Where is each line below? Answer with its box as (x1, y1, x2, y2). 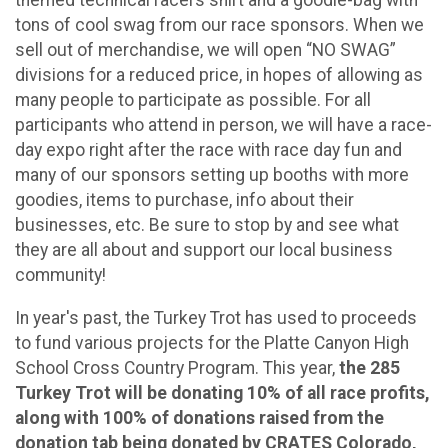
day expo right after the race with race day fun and (15, 140, 402, 161)
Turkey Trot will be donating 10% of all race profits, (15, 382, 430, 403)
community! (15, 265, 106, 286)
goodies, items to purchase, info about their (15, 190, 354, 211)
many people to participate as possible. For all (15, 90, 371, 111)
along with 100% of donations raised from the (15, 407, 384, 428)
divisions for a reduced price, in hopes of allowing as (15, 65, 423, 86)
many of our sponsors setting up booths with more (15, 165, 409, 186)
